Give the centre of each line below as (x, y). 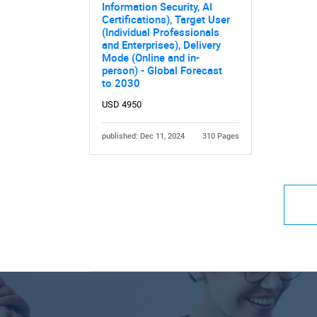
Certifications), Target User (166, 19)
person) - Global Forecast (162, 70)
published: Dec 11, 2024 (143, 137)
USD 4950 (121, 104)
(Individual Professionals (160, 32)
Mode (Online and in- (150, 58)
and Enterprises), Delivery (161, 45)
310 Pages (221, 137)
